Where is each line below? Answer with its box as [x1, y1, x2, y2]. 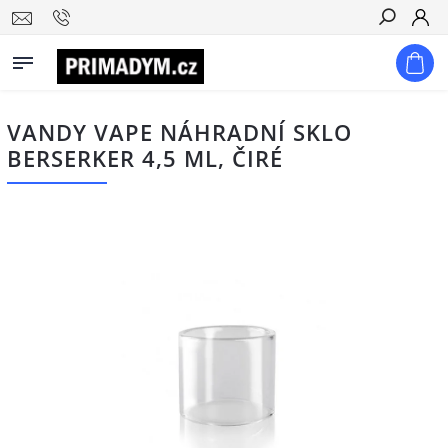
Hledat [378, 45, 426, 61]
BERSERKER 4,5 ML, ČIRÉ [7, 143, 283, 174]
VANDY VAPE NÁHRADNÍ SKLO [7, 117, 352, 148]
